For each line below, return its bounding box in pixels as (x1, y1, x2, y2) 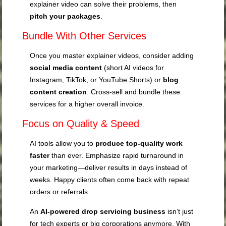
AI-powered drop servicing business (40, 207, 166, 215)
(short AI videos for (102, 63, 164, 72)
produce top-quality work (95, 139, 183, 147)
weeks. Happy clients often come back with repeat (30, 175, 190, 184)
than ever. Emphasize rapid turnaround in (49, 151, 184, 159)
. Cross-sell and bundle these (87, 87, 181, 96)
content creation (30, 87, 87, 96)
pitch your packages (30, 12, 101, 20)
